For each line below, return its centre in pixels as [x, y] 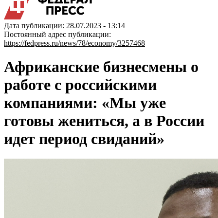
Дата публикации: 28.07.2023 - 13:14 [64, 26]
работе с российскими [80, 85]
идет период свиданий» [84, 139]
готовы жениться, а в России [104, 121]
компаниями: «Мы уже [85, 103]
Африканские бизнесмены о [101, 67]
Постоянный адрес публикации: [57, 34]
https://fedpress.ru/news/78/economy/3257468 [74, 43]
